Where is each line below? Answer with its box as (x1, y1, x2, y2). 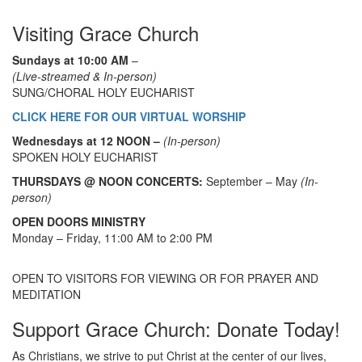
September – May (203, 172, 301, 189)
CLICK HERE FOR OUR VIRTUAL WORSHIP (12, 107, 246, 124)
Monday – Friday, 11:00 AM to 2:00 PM (12, 229, 213, 246)
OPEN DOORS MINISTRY (12, 213, 145, 229)
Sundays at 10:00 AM (12, 51, 128, 68)
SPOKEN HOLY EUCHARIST (12, 148, 158, 165)
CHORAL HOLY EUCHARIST (48, 83, 198, 100)
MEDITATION (12, 285, 81, 302)
